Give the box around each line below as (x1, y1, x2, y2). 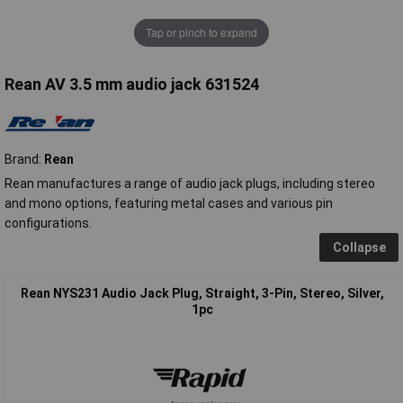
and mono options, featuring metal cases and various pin (4, 195, 333, 210)
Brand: (4, 151, 44, 166)
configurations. (4, 215, 92, 230)
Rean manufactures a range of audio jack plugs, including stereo (4, 175, 375, 191)
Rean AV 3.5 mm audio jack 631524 (4, 74, 259, 94)
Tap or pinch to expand (146, 24, 257, 40)
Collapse (332, 239, 386, 255)
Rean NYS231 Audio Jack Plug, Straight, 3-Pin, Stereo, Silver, (20, 285, 384, 300)
